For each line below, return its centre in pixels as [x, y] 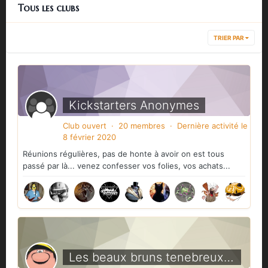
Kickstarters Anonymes [134, 105]
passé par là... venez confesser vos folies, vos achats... [127, 166]
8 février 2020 [89, 137]
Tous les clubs [48, 8]
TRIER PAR [229, 38]
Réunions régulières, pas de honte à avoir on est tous [124, 154]
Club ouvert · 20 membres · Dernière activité [152, 126]
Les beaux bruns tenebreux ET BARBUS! [229, 257]
